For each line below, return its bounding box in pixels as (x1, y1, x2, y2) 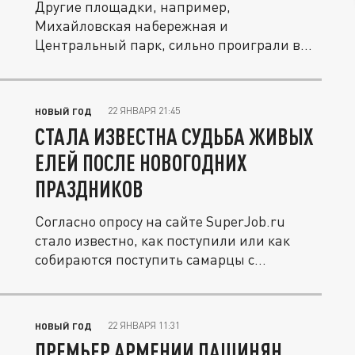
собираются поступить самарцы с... (35, 250, 266, 268)
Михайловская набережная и (35, 17, 228, 34)
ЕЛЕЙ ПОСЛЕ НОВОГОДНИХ (35, 149, 247, 176)
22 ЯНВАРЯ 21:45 (108, 105, 180, 116)
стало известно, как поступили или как (35, 231, 290, 249)
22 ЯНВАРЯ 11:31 (108, 319, 180, 331)
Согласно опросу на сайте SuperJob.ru (35, 212, 285, 230)
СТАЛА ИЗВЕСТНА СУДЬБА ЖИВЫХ (35, 123, 314, 150)
